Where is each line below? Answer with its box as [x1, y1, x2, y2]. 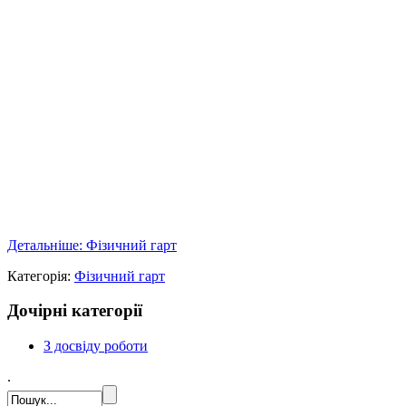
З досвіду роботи [43, 338, 148, 354]
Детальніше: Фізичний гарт [7, 237, 177, 253]
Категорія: [7, 267, 74, 284]
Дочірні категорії [7, 301, 142, 321]
